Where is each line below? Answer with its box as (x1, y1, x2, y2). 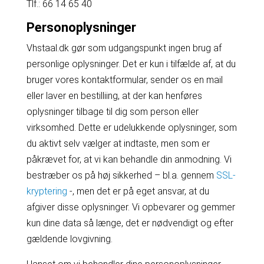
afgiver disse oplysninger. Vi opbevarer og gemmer (26, 202, 235, 213)
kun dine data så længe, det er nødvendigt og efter (26, 217, 233, 229)
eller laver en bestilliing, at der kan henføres (26, 90, 202, 101)
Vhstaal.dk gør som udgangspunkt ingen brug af (26, 42, 222, 54)
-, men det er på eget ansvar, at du (69, 186, 209, 197)
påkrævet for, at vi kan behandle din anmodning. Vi (26, 154, 232, 165)
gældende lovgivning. (26, 233, 113, 245)
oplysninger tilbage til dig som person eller (26, 106, 199, 117)
